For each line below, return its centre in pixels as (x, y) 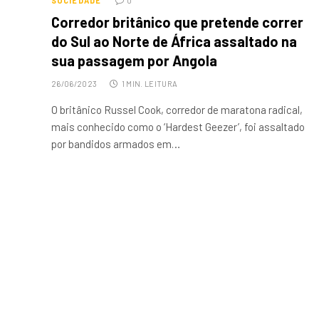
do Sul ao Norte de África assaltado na (174, 42)
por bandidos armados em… (116, 144)
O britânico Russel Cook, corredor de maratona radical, (177, 110)
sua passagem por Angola (134, 61)
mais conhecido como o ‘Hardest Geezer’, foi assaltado (178, 127)
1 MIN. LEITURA (150, 84)
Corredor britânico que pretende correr (177, 22)
